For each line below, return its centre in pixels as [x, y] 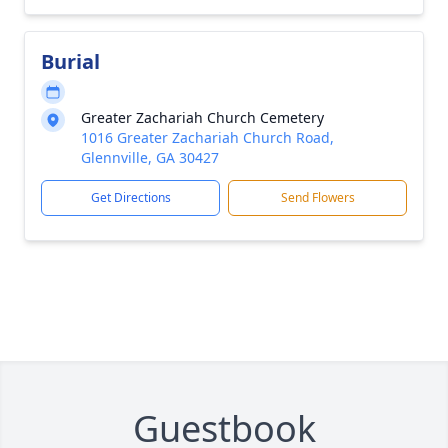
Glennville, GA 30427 [150, 157]
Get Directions [130, 197]
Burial [70, 61]
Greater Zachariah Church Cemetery [202, 117]
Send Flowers [317, 197]
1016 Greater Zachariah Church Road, [207, 137]
